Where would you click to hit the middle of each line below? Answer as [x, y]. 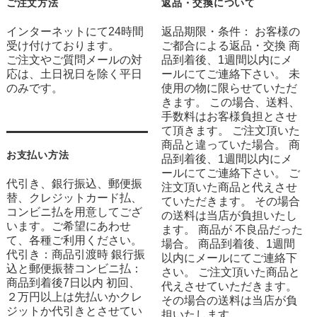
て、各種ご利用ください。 [74, 240]
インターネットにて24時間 [75, 31]
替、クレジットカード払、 [74, 197]
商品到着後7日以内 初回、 [73, 282]
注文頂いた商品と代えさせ [230, 187]
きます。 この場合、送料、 [231, 102]
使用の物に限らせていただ [230, 88]
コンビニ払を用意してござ [74, 212]
